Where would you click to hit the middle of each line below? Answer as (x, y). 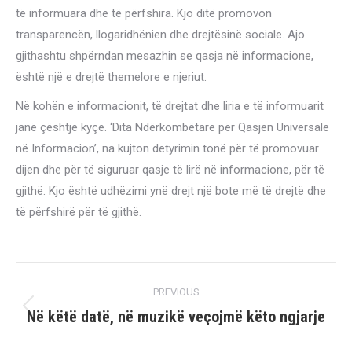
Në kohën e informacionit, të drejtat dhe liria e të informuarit (170, 106)
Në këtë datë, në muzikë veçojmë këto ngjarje (176, 317)
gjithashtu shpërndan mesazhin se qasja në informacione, (165, 56)
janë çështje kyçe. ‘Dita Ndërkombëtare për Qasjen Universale (172, 127)
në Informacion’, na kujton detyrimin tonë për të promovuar (167, 148)
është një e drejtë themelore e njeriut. (111, 77)
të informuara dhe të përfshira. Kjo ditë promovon (144, 13)
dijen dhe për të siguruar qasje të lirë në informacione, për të (170, 170)
